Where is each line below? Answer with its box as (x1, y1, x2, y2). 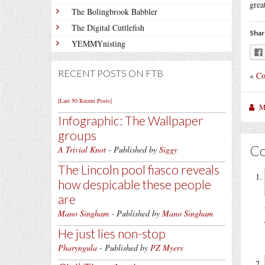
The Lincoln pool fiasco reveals (58, 162, 219, 177)
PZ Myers (150, 242, 183, 253)
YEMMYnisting (72, 38, 125, 49)
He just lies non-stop (58, 226, 166, 241)
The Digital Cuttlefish (72, 22, 144, 33)
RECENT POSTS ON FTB (58, 67, 163, 79)
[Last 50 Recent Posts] (58, 96, 112, 105)
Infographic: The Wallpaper (58, 113, 203, 128)
